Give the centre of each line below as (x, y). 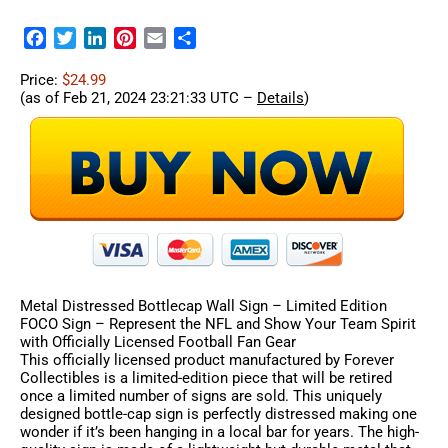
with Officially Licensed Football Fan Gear (158, 342)
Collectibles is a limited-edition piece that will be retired (206, 378)
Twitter (104, 38)
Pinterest (172, 38)
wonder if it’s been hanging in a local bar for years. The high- (219, 432)
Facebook (85, 38)
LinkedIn (137, 38)
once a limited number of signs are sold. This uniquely (201, 396)
